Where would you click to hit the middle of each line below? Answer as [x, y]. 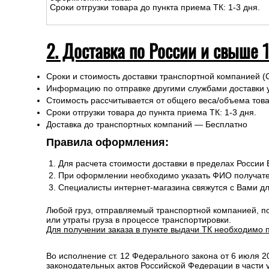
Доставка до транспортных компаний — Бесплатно [147, 124]
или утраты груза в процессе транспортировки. [139, 220]
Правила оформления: [107, 142]
